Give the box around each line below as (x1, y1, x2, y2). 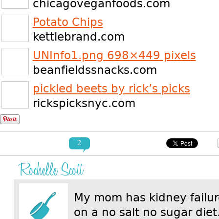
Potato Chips (32, 15, 103, 29)
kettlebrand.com (32, 29, 125, 44)
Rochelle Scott (19, 157, 83, 183)
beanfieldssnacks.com (32, 63, 157, 77)
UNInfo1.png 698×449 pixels (32, 48, 196, 62)
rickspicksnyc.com (32, 96, 135, 110)
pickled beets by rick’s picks (32, 81, 190, 95)
